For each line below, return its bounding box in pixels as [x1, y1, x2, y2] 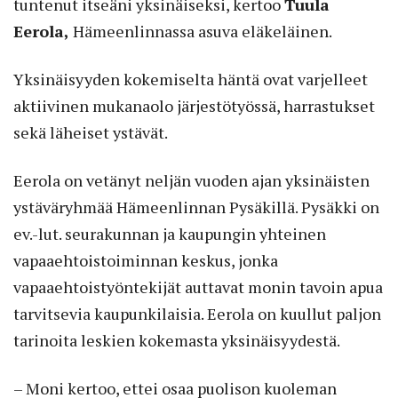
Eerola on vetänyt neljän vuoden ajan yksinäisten [13, 170, 370, 192]
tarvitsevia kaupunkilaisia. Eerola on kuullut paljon [13, 303, 381, 325]
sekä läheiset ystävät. [13, 122, 168, 144]
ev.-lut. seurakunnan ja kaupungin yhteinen [13, 223, 326, 245]
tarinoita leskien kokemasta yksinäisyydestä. [13, 330, 340, 352]
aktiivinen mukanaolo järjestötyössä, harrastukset [13, 95, 375, 117]
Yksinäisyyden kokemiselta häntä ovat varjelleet [13, 68, 368, 91]
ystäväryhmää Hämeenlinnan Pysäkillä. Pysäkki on [13, 196, 379, 219]
